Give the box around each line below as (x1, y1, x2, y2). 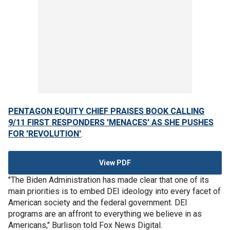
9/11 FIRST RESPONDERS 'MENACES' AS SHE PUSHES (8, 117, 214, 127)
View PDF (99, 158, 131, 167)
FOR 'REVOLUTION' (8, 128, 81, 139)
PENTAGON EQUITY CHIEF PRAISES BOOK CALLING (8, 106, 204, 116)
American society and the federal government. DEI (8, 197, 187, 207)
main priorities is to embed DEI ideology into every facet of (8, 186, 221, 196)
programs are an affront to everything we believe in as (8, 208, 202, 219)
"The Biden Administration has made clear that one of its (8, 175, 209, 185)
